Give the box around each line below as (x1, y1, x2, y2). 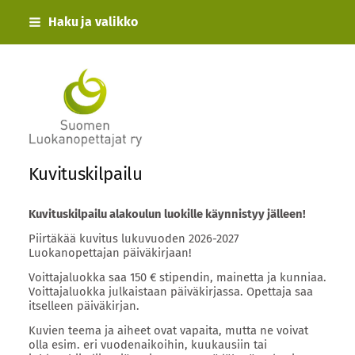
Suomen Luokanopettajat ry (83, 105, 280, 124)
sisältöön (8, 36, 57, 51)
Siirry (8, 8, 36, 22)
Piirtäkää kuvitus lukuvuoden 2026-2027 (28, 231, 239, 246)
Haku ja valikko (48, 14, 138, 29)
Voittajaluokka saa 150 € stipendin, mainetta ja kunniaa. (28, 269, 326, 284)
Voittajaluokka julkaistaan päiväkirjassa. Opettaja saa (28, 284, 313, 299)
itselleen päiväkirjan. (28, 298, 139, 313)
